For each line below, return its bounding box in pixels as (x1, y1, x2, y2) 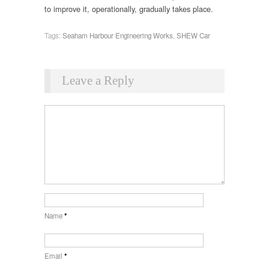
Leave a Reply (62, 73, 135, 88)
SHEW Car (177, 31, 210, 41)
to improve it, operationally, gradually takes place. (44, 3, 213, 15)
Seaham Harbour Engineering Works (62, 31, 173, 41)
